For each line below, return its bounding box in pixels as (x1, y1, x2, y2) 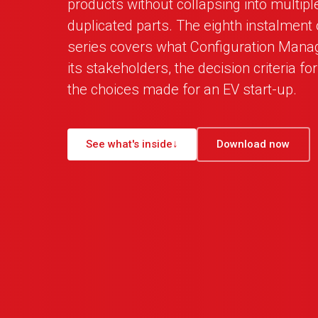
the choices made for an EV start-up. (67, 81, 297, 99)
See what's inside (85, 138, 172, 151)
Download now (216, 138, 290, 151)
